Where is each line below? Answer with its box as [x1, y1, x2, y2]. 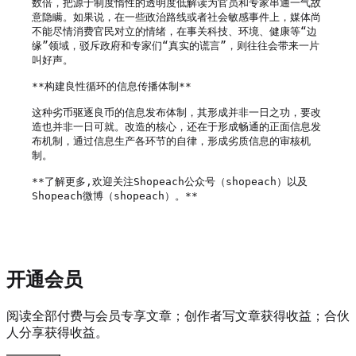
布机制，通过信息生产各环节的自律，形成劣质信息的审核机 [32, 134, 311, 147]
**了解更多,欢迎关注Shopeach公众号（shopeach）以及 [32, 175, 308, 188]
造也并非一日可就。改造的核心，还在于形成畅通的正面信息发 [32, 120, 321, 133]
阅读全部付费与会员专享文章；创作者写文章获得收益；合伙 [6, 308, 350, 323]
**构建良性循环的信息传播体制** [32, 79, 192, 92]
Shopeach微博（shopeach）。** [32, 189, 198, 202]
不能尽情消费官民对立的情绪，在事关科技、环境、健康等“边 [32, 25, 317, 37]
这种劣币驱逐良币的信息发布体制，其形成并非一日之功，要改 [32, 106, 321, 118]
